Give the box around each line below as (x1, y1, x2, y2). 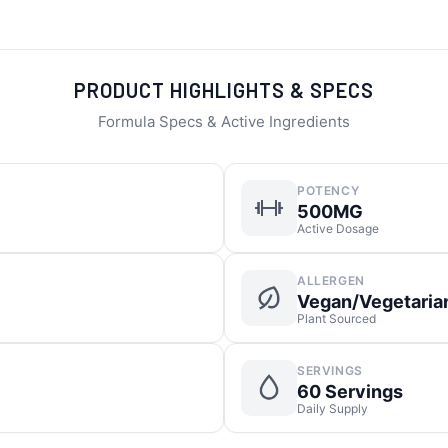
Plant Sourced (297, 311, 376, 326)
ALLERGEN (297, 273, 365, 288)
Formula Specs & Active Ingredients (98, 112, 350, 131)
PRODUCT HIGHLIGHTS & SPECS (74, 78, 374, 102)
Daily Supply (297, 401, 368, 416)
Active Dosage (297, 221, 379, 236)
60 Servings (297, 381, 403, 402)
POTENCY (297, 183, 360, 198)
